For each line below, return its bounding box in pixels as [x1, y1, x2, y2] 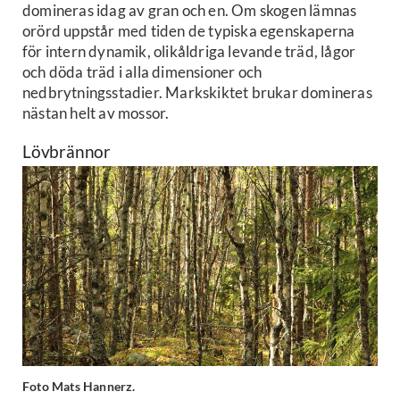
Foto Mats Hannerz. [22, 379, 136, 394]
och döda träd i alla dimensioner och [22, 62, 262, 82]
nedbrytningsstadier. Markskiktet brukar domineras [22, 83, 372, 103]
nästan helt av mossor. [22, 104, 170, 123]
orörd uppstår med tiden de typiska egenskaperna [22, 21, 355, 41]
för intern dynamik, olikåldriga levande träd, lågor [22, 42, 356, 62]
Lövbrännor [22, 141, 111, 162]
